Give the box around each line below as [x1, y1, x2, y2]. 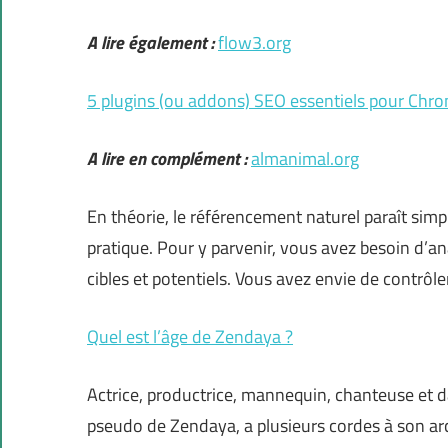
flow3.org [218, 29, 291, 57]
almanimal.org [251, 145, 359, 173]
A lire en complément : [87, 145, 247, 173]
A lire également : [87, 29, 214, 57]
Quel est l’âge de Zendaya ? [87, 323, 293, 351]
